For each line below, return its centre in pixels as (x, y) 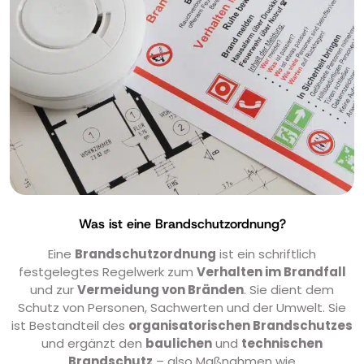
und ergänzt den (93, 344)
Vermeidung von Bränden (160, 290)
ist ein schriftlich (266, 254)
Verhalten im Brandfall (271, 272)
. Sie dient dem (289, 290)
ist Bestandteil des (70, 326)
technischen (282, 344)
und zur (54, 290)
